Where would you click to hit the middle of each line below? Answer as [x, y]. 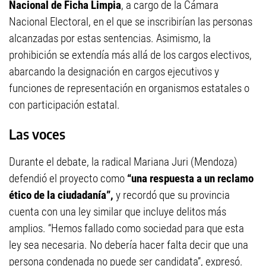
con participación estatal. [64, 105]
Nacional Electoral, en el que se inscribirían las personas [131, 22]
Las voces [37, 134]
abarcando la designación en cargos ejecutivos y [114, 72]
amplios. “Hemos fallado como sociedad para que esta [126, 229]
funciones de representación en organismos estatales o [129, 88]
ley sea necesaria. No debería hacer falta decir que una [129, 245]
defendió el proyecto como [68, 179]
